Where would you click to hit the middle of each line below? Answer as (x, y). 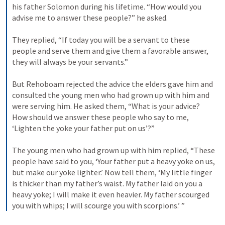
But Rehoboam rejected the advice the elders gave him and (113, 84)
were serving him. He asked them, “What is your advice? (106, 106)
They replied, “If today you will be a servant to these (101, 40)
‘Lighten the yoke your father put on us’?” (84, 128)
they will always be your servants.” (71, 62)
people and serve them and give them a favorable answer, (110, 51)
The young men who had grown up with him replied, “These (114, 150)
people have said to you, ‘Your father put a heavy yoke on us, (114, 161)
